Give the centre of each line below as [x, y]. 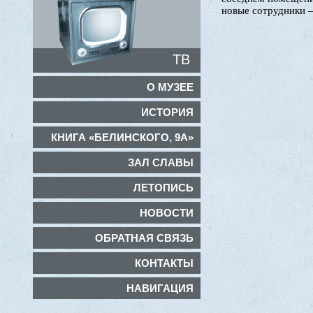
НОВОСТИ [167, 213]
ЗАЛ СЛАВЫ [161, 162]
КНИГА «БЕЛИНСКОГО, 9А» [122, 137]
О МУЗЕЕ [170, 87]
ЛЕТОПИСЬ [163, 188]
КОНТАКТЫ [164, 263]
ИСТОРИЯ [167, 112]
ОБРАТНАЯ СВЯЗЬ [144, 238]
